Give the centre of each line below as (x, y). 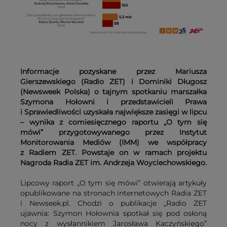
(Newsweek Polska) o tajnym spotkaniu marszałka (113, 92)
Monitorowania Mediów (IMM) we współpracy (113, 143)
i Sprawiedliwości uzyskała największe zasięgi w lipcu (113, 112)
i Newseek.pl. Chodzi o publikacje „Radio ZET (113, 203)
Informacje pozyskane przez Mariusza (113, 72)
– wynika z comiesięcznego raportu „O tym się (113, 122)
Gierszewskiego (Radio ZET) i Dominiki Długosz (113, 82)
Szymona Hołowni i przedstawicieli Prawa (113, 102)
